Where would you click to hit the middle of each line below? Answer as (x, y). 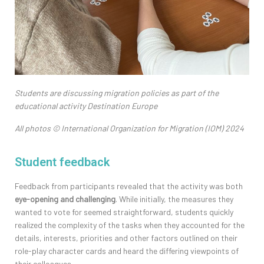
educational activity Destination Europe (86, 106)
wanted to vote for (48, 212)
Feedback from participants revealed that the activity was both (129, 186)
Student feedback (62, 162)
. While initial (137, 199)
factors (164, 238)
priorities (96, 238)
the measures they (201, 199)
